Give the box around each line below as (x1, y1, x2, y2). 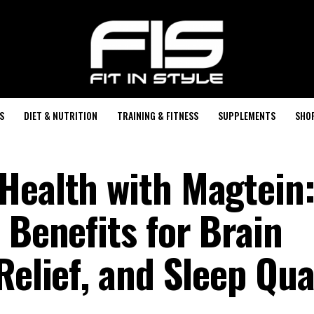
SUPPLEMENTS (217, 108, 275, 123)
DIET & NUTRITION (23, 108, 97, 123)
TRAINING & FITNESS (116, 108, 198, 123)
